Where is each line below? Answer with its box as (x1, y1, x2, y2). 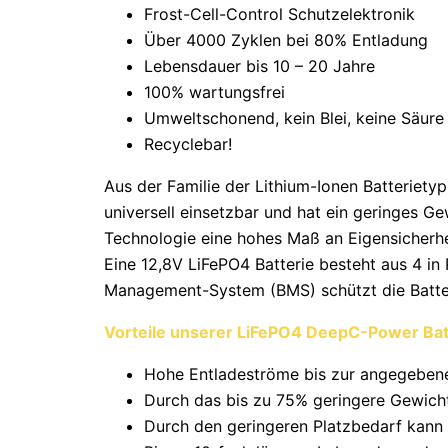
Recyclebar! (144, 134, 232, 155)
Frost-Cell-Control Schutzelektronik (144, 4, 415, 25)
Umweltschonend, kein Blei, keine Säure (144, 108, 444, 129)
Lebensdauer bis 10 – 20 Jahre (144, 56, 375, 77)
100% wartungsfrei (144, 82, 285, 103)
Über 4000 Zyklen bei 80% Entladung (144, 30, 428, 51)
